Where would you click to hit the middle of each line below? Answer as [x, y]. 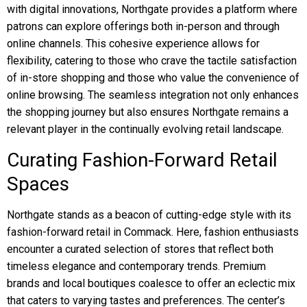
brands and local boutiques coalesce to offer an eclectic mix [151, 283]
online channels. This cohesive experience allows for [133, 44]
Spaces [38, 184]
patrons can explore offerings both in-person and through [143, 26]
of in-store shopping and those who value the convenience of [153, 78]
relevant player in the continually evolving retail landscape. [145, 129]
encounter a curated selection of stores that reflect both [140, 249]
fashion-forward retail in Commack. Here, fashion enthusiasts [153, 232]
